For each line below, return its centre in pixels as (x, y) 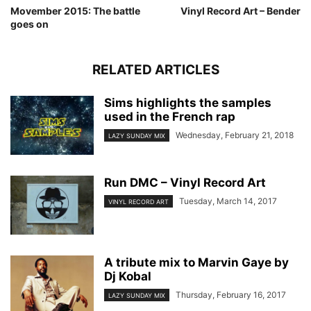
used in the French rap (170, 116)
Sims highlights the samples (188, 102)
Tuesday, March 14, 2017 (228, 201)
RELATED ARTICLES (155, 69)
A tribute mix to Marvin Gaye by (196, 262)
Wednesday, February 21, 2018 (235, 135)
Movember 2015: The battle (75, 10)
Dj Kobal (128, 276)
